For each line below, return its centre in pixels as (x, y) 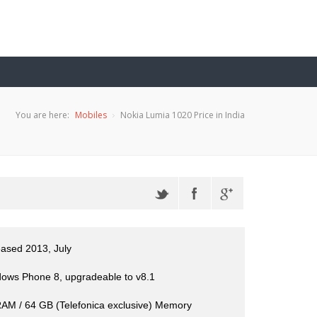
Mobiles (91, 115)
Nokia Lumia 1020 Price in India (183, 115)
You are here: (42, 115)
